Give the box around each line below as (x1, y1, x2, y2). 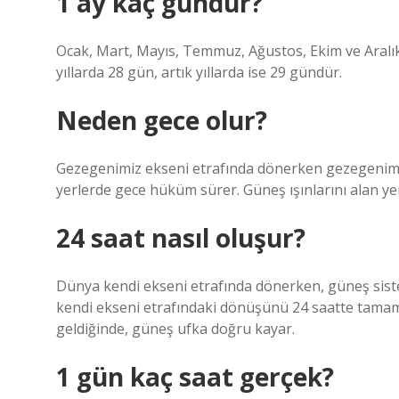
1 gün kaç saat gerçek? (56, 360, 334, 394)
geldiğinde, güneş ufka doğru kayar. (56, 319, 295, 338)
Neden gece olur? (56, 103, 267, 137)
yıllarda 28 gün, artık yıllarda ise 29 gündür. (56, 62, 342, 82)
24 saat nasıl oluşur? (56, 221, 305, 255)
